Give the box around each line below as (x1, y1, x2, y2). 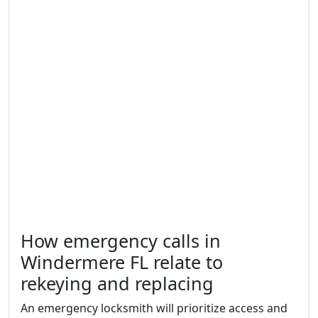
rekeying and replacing (21, 270, 214, 295)
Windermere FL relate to (21, 249, 223, 274)
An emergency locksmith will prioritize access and (21, 300, 287, 316)
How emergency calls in (21, 228, 221, 253)
